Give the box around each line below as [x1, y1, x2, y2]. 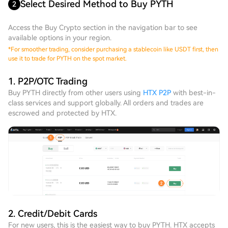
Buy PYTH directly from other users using [8, 89, 143, 97]
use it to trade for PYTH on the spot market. [8, 55, 127, 62]
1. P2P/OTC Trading [8, 76, 88, 87]
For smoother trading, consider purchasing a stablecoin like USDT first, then [11, 46, 218, 53]
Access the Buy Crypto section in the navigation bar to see [8, 23, 197, 32]
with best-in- [171, 89, 216, 97]
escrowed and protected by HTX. [8, 109, 117, 117]
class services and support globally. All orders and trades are [8, 99, 204, 107]
